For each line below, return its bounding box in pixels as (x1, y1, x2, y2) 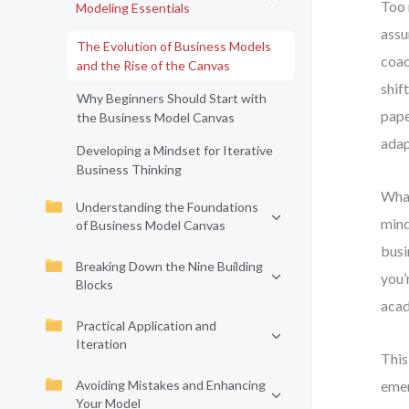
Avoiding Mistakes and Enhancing (76, 377, 266, 393)
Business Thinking (77, 162, 182, 177)
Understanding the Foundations (76, 199, 258, 215)
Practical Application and (76, 318, 216, 333)
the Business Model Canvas (77, 110, 235, 125)
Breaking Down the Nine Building (76, 258, 263, 274)
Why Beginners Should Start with (77, 90, 267, 106)
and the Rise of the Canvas (77, 58, 230, 73)
